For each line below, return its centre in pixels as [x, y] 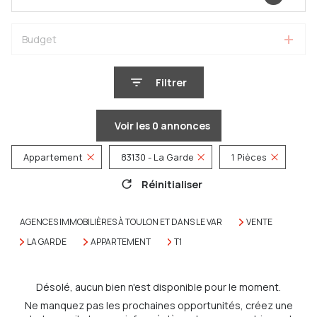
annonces [184, 126]
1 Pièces [249, 157]
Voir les [133, 126]
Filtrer [171, 82]
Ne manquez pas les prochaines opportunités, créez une [158, 305]
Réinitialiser [172, 184]
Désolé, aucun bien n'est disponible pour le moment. [158, 287]
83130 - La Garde [157, 157]
